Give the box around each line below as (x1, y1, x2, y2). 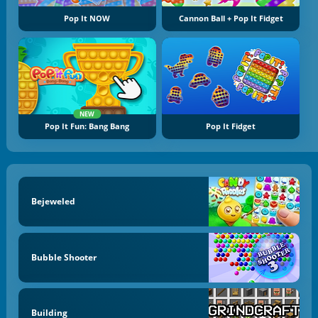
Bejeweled (31, 194, 75, 207)
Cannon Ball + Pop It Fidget (178, 13, 283, 23)
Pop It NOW (64, 13, 111, 23)
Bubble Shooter (31, 251, 97, 263)
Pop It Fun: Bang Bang (45, 121, 130, 132)
